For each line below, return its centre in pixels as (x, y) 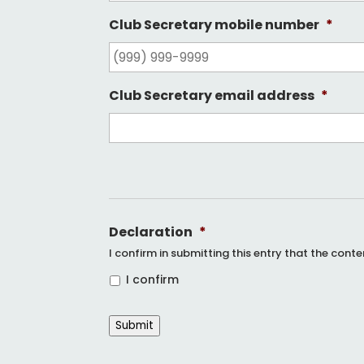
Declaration (151, 232)
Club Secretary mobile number (214, 25)
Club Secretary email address (212, 96)
